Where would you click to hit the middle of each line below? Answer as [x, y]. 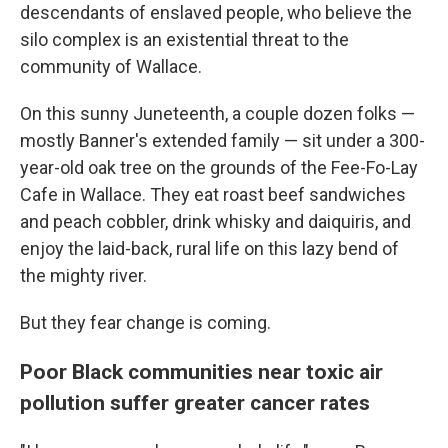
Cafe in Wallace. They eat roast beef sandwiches [213, 195]
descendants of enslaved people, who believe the [216, 13]
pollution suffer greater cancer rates [195, 403]
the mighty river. [83, 276]
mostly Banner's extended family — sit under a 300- [222, 141]
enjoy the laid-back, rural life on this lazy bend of [209, 249]
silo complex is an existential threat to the [184, 40]
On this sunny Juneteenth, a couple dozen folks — [217, 114]
